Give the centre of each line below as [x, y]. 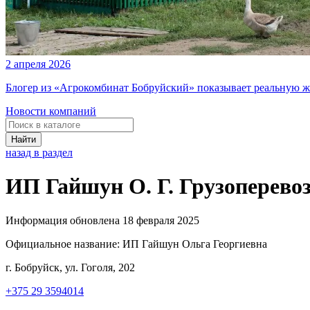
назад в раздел [39, 153]
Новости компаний [51, 111]
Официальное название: [63, 244]
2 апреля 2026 [38, 64]
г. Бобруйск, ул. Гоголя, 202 [70, 267]
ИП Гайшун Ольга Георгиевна [195, 244]
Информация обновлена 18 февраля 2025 [102, 220]
